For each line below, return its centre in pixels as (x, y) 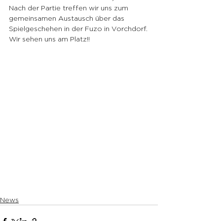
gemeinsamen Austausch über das (68, 18)
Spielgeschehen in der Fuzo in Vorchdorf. (78, 28)
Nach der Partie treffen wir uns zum (70, 8)
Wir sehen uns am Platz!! (49, 39)
